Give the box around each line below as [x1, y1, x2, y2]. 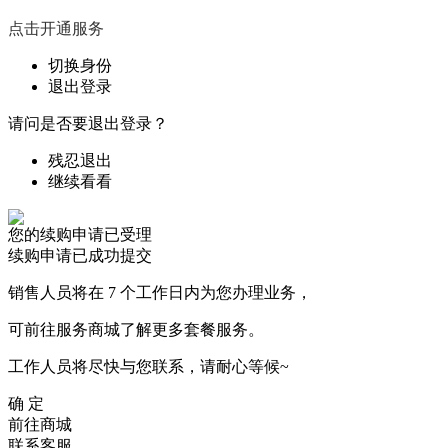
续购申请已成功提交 [8, 247, 152, 264]
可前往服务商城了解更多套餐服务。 [8, 321, 264, 338]
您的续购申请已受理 [8, 226, 152, 243]
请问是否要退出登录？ [8, 115, 168, 132]
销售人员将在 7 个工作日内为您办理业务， [8, 284, 312, 301]
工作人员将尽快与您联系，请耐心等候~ [8, 358, 289, 375]
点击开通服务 [8, 20, 104, 37]
